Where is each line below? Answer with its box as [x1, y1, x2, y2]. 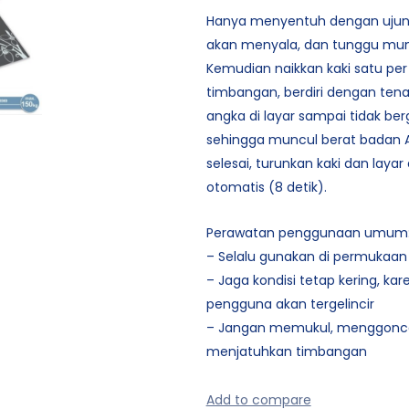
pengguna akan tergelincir [205, 295, 374, 313]
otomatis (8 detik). [205, 178, 327, 196]
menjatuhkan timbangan [205, 342, 367, 361]
